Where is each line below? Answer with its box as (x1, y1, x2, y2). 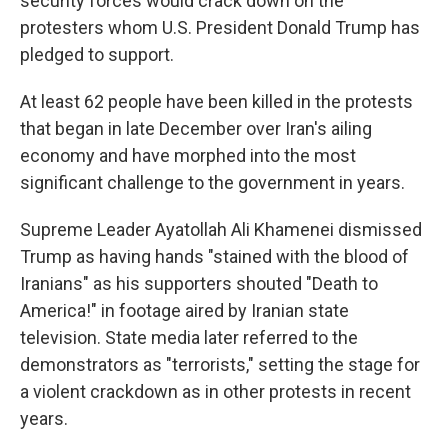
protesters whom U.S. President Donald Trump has (20, 17, 420, 38)
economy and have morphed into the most (20, 145, 356, 166)
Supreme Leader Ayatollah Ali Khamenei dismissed (20, 219, 422, 240)
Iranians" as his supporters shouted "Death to (20, 273, 378, 294)
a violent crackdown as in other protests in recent (20, 381, 411, 402)
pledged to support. (20, 44, 174, 65)
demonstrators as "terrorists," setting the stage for (20, 354, 420, 375)
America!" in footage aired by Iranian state (20, 300, 349, 321)
